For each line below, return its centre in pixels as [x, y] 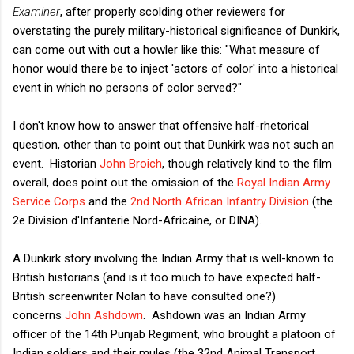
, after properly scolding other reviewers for [173, 11]
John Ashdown [104, 315]
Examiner [36, 11]
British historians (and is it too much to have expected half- [167, 277]
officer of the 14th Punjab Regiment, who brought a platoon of [174, 334]
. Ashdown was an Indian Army [224, 315]
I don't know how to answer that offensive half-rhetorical [161, 125]
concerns [39, 315]
